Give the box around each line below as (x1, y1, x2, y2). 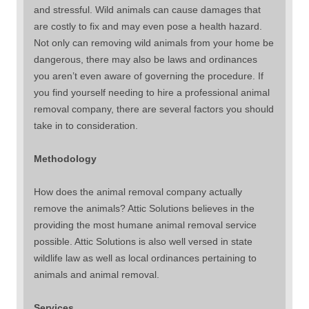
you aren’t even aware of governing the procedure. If (34, 70, 263, 81)
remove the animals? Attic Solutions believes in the (34, 202, 255, 214)
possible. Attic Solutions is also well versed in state (34, 235, 252, 247)
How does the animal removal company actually (34, 186, 242, 197)
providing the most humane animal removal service (34, 219, 257, 230)
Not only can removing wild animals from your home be (34, 37, 274, 48)
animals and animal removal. (34, 268, 159, 280)
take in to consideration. (34, 119, 138, 131)
